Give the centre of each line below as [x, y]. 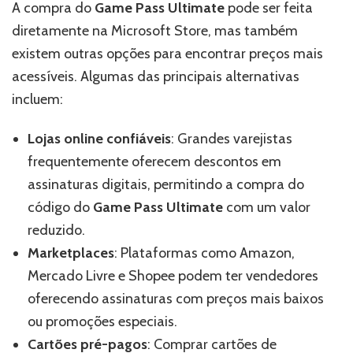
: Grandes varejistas [232, 139]
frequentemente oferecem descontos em [154, 162]
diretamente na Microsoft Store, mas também [155, 31]
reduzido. [56, 230]
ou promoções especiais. [102, 322]
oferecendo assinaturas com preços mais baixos [176, 299]
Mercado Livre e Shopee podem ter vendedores [173, 276]
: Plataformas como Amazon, [204, 253]
